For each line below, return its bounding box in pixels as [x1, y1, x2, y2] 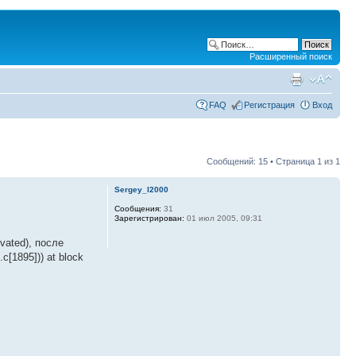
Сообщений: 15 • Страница [207, 157, 317, 166]
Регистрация [244, 100, 295, 110]
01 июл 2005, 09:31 [184, 214, 262, 222]
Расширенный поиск [250, 52, 332, 61]
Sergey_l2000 [114, 185, 168, 194]
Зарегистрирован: [114, 214, 184, 222]
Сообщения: [114, 204, 161, 213]
